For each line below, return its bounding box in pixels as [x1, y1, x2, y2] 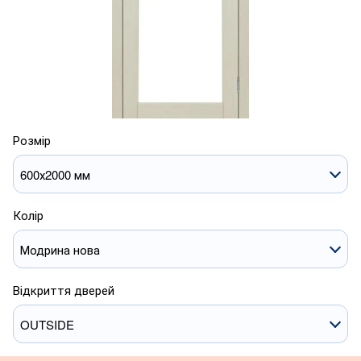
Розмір [13, 131, 51, 149]
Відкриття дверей [13, 281, 114, 299]
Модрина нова [20, 240, 100, 258]
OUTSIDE [20, 315, 74, 333]
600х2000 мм [20, 165, 90, 183]
